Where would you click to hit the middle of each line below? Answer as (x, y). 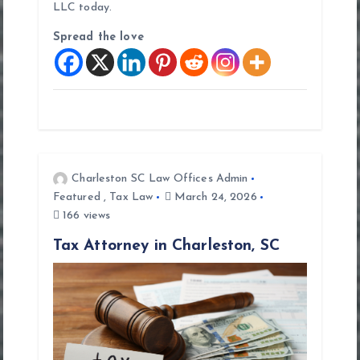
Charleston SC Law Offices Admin (160, 178)
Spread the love (98, 37)
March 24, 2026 (214, 197)
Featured (76, 197)
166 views (85, 215)
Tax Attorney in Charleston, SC (166, 245)
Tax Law (131, 197)
